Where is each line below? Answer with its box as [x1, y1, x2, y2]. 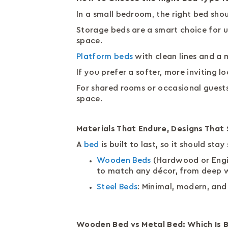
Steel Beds [97, 183, 138, 191]
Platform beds [76, 52, 133, 61]
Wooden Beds [97, 156, 151, 164]
